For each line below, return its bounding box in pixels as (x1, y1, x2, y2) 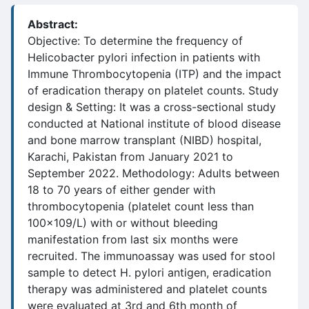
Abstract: (28, 17, 78, 31)
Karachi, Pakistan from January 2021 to (28, 150, 233, 163)
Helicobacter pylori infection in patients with (28, 50, 260, 64)
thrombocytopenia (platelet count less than (28, 199, 254, 213)
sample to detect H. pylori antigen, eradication (28, 266, 271, 279)
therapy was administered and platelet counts (28, 282, 267, 296)
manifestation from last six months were (28, 232, 238, 246)
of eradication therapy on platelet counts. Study (28, 83, 279, 97)
